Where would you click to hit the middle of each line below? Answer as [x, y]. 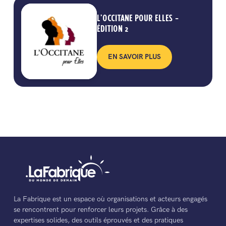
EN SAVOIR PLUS [134, 56]
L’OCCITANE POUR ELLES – [137, 18]
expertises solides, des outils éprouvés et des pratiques [98, 220]
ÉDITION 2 [112, 29]
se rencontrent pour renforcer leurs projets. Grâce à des [100, 210]
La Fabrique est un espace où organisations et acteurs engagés [110, 199]
